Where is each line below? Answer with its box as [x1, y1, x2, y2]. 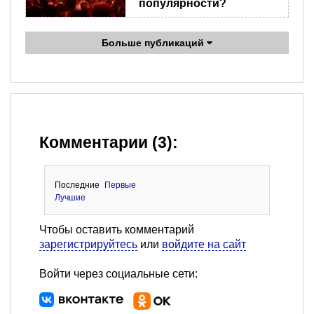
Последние [54, 179, 100, 190]
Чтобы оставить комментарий [39, 223, 194, 235]
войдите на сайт [162, 238, 246, 250]
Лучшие [54, 192, 86, 203]
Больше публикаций [102, 36, 207, 48]
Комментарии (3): [39, 133, 178, 151]
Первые [104, 179, 137, 190]
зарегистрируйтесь [39, 238, 137, 250]
